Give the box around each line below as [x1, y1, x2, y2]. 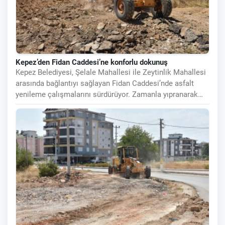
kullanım [16, 101, 44, 110]
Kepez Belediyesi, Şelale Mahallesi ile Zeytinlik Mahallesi [16, 68, 206, 77]
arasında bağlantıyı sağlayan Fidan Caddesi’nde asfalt [16, 79, 194, 88]
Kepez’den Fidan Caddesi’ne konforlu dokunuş [16, 58, 168, 67]
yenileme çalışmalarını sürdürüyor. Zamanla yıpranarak [16, 90, 198, 99]
